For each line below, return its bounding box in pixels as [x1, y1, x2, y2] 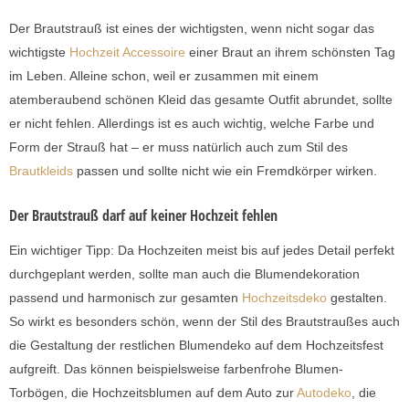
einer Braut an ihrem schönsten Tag [185, 45, 395, 60]
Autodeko [297, 384, 351, 400]
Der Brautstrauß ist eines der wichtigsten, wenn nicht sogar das [9, 21, 374, 37]
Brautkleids [9, 163, 73, 179]
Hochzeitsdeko [242, 289, 327, 305]
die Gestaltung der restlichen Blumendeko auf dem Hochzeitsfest [9, 337, 383, 352]
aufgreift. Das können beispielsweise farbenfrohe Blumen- [9, 361, 343, 376]
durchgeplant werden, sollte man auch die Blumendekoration [9, 266, 360, 281]
